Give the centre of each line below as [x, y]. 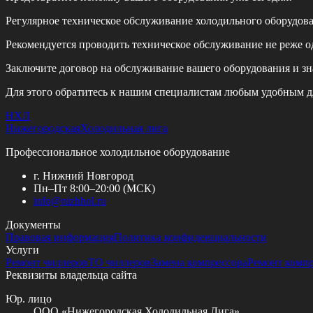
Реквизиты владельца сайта [71, 275]
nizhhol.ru [84, 201]
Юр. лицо [29, 298]
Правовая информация [60, 237]
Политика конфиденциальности [190, 237]
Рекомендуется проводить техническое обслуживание [134, 44]
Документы [33, 224]
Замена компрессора [199, 262]
